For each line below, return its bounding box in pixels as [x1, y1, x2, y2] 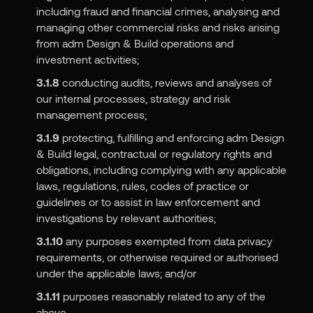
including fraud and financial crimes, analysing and [36, 4, 279, 18]
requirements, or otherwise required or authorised [36, 250, 278, 264]
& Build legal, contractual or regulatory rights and [36, 147, 272, 161]
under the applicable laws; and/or [36, 266, 196, 280]
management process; [36, 108, 147, 122]
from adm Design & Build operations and [36, 36, 233, 50]
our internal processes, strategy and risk [36, 92, 231, 105]
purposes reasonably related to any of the [59, 289, 265, 303]
